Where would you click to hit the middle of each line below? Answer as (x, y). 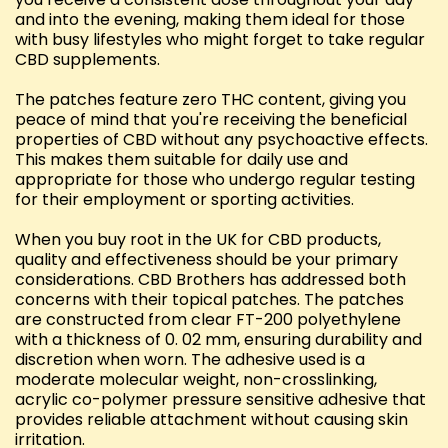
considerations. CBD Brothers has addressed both (210, 280)
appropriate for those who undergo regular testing (215, 180)
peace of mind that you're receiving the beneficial (211, 120)
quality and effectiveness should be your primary (206, 260)
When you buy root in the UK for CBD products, (198, 240)
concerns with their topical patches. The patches (209, 300)
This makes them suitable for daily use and (181, 160)
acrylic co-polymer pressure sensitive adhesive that (220, 400)
